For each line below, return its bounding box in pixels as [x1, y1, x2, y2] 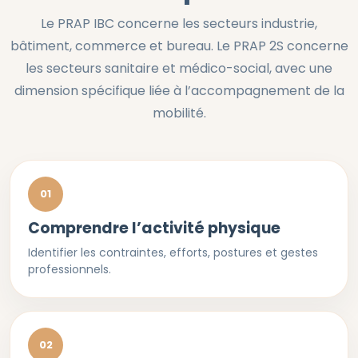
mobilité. [152, 104, 206, 122]
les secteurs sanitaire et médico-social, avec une [26, 59, 332, 78]
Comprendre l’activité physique [28, 217, 280, 239]
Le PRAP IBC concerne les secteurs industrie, [41, 14, 317, 33]
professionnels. [28, 261, 111, 277]
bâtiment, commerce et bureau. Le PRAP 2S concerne [10, 37, 348, 55]
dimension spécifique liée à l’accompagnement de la [14, 82, 344, 100]
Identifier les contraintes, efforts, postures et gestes [28, 245, 318, 261]
